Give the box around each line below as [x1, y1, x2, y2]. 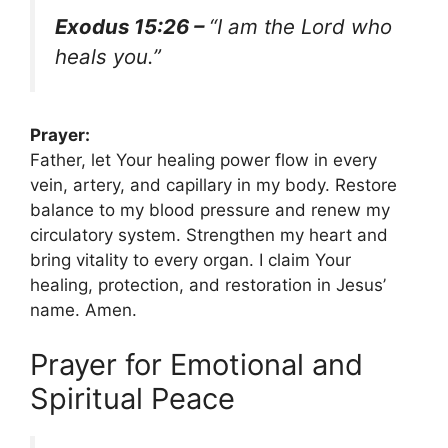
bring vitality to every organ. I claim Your [30, 249, 351, 270]
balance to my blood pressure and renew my [30, 199, 390, 220]
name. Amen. [30, 299, 137, 320]
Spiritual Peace [30, 381, 235, 417]
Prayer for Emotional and [30, 347, 363, 383]
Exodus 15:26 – [55, 13, 209, 39]
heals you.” [55, 43, 161, 69]
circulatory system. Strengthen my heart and [30, 224, 388, 245]
